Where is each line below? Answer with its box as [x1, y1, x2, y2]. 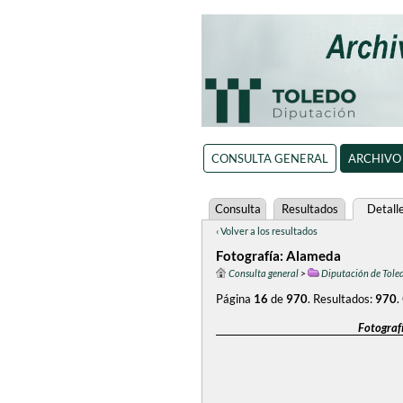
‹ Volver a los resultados [216, 225, 318, 237]
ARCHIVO [347, 151, 401, 166]
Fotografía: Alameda [216, 247, 341, 264]
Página [216, 291, 254, 306]
